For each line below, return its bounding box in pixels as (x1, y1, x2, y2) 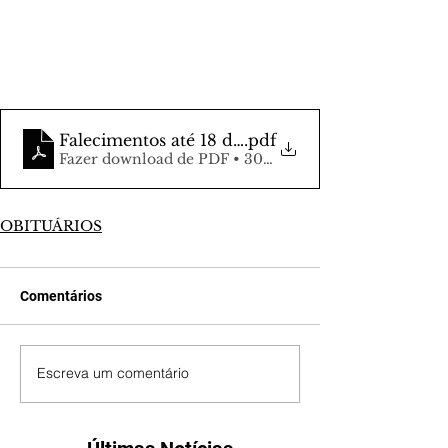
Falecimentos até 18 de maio (59, 129, 288, 150)
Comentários (20, 287, 102, 304)
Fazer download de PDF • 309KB (59, 149, 294, 168)
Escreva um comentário (37, 364, 189, 383)
